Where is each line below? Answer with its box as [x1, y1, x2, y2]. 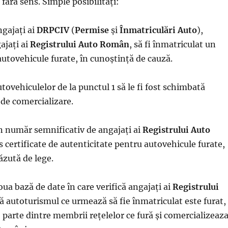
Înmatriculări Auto [119, 24, 197, 35]
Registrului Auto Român [30, 39, 129, 49]
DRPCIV [36, 24, 69, 35]
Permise [74, 24, 109, 35]
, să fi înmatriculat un [129, 39, 216, 49]
